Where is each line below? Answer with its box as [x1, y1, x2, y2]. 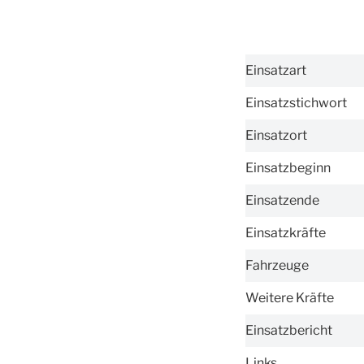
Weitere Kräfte [245, 289, 334, 305]
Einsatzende [245, 192, 319, 208]
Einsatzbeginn [245, 159, 331, 175]
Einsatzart [245, 62, 306, 78]
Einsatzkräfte [245, 224, 326, 240]
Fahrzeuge [245, 257, 309, 273]
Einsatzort [245, 127, 307, 143]
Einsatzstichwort [245, 94, 347, 110]
